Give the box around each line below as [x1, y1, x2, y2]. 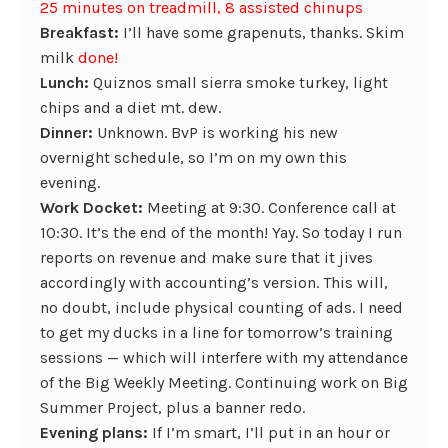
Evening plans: [40, 423, 152, 442]
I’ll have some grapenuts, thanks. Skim [119, 23, 404, 42]
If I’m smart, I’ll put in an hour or [152, 423, 390, 442]
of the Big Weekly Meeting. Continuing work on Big [40, 373, 408, 392]
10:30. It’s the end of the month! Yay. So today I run [40, 223, 402, 242]
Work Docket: [40, 198, 143, 217]
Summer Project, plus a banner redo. [40, 398, 305, 417]
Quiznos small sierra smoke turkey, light [89, 73, 388, 92]
